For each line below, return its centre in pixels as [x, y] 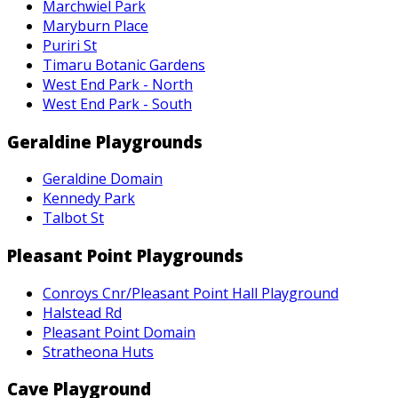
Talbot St [73, 218]
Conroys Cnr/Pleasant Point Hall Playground [191, 293]
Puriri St [70, 45]
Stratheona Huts [98, 351]
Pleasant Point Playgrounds [125, 255]
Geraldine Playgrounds [105, 141]
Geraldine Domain [103, 179]
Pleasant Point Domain [119, 332]
